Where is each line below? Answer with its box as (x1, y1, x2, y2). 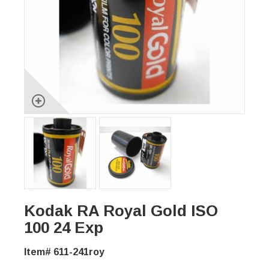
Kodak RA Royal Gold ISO (24, 202, 218, 220)
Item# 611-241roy (24, 247, 104, 258)
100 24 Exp (24, 219, 103, 237)
